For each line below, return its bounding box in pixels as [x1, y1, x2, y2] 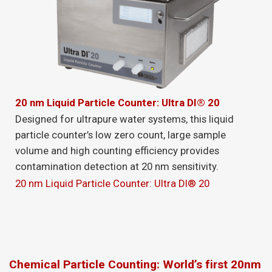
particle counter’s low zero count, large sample [15, 129, 226, 141]
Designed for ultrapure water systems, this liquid [15, 113, 234, 126]
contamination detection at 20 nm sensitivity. [15, 160, 219, 173]
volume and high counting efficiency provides [15, 144, 219, 157]
